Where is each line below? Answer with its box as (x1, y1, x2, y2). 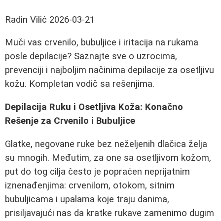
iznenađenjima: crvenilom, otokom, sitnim (5, 180, 175, 191)
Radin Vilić (5, 14, 47, 25)
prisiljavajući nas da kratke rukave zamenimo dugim (5, 207, 214, 219)
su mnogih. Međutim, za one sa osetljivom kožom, (5, 152, 211, 163)
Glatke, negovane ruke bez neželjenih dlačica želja (5, 138, 207, 149)
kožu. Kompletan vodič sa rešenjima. (5, 78, 154, 90)
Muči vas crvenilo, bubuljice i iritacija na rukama (5, 37, 198, 48)
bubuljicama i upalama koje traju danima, (5, 193, 169, 205)
